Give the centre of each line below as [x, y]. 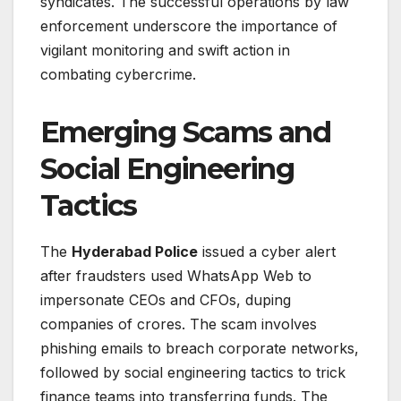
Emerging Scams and [186, 132]
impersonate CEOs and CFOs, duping [166, 300]
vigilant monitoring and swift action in [165, 51]
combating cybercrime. [118, 75]
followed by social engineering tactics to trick [193, 373]
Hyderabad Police [135, 252]
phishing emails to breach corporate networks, [200, 349]
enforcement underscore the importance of [189, 26]
